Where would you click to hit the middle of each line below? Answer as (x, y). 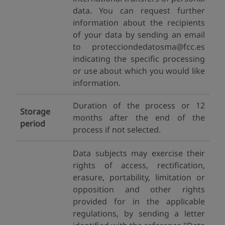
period (33, 124)
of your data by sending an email (139, 35)
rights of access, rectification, (139, 165)
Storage (35, 111)
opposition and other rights (139, 189)
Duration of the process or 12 (139, 105)
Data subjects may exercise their (139, 153)
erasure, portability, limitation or (139, 177)
